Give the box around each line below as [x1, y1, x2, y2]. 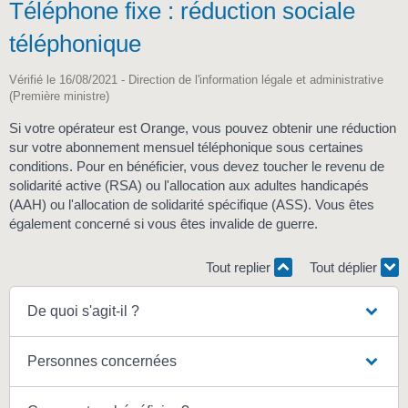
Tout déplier [310, 259, 381, 275]
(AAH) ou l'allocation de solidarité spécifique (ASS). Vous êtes [9, 197, 374, 213]
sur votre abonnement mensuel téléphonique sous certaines [9, 139, 363, 156]
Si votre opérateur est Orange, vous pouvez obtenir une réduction [9, 120, 396, 137]
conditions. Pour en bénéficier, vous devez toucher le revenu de [9, 158, 384, 175]
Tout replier [206, 259, 274, 275]
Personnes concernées [27, 353, 178, 370]
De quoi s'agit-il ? [27, 303, 140, 320]
